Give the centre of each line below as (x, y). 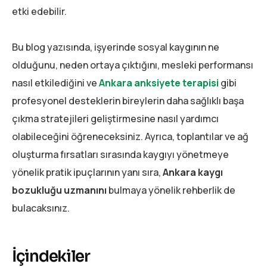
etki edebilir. (39, 11)
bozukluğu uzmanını (59, 190)
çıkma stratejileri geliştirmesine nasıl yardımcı (115, 119)
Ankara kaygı (193, 172)
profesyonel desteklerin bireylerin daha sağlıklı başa (128, 101)
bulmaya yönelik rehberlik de (171, 190)
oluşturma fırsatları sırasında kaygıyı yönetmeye (120, 154)
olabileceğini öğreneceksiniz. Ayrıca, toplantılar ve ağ (130, 136)
